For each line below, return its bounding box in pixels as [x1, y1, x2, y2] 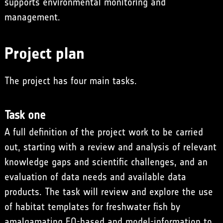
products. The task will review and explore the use [4, 185, 213, 198]
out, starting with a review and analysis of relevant [4, 140, 217, 153]
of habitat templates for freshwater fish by [4, 200, 180, 213]
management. [4, 10, 60, 23]
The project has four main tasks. [4, 74, 137, 87]
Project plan [4, 43, 85, 63]
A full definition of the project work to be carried [4, 125, 203, 138]
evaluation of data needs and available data [4, 170, 186, 183]
